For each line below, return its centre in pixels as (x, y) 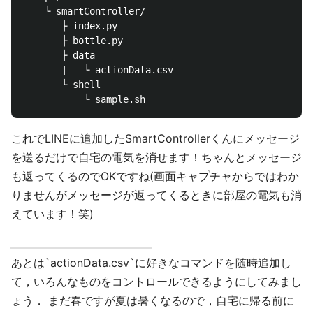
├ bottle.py (73, 40)
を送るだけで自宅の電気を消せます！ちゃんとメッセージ (156, 157)
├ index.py (70, 26)
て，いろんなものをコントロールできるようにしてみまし (156, 281)
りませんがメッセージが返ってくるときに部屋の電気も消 (156, 195)
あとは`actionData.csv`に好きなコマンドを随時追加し (151, 262)
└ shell (61, 84)
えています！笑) (52, 213)
